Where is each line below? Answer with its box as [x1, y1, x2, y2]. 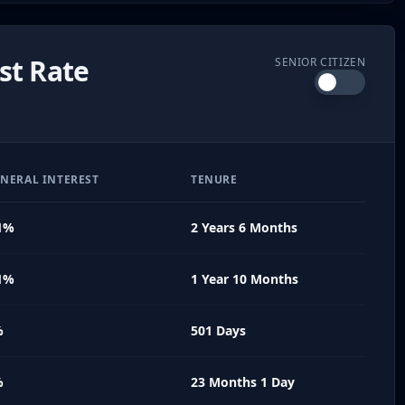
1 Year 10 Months [191, 269, 298, 287]
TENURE [191, 171, 238, 187]
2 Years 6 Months [191, 218, 297, 236]
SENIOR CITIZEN [274, 53, 366, 70]
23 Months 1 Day [191, 372, 295, 391]
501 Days [191, 321, 246, 339]
